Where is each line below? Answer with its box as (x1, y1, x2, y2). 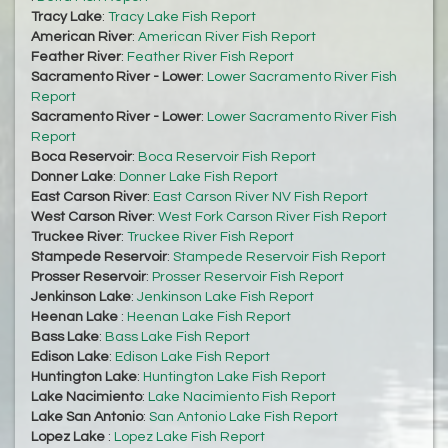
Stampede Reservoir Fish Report (173, 250, 386, 265)
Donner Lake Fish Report (119, 170, 278, 185)
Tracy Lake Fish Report (108, 10, 256, 25)
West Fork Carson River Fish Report (158, 210, 387, 225)
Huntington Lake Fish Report (143, 370, 326, 385)
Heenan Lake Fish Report (127, 310, 291, 325)
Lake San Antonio (31, 410, 143, 425)
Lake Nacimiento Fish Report (148, 390, 336, 405)
